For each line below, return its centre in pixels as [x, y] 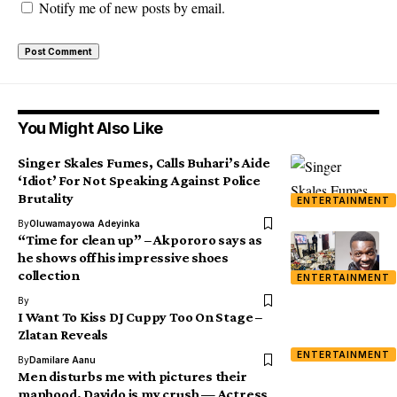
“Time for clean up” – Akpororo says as [140, 240]
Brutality [46, 198]
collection [49, 276]
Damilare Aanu [62, 360]
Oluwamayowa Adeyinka [85, 224]
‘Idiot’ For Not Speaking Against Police [139, 181]
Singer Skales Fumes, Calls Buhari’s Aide [144, 163]
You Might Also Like [90, 128]
